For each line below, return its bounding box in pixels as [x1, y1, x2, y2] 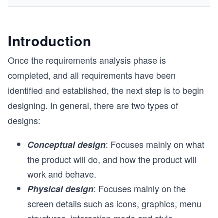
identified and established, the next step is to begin [8, 84, 204, 96]
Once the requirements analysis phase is [8, 54, 166, 66]
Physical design [27, 182, 93, 195]
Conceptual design [27, 138, 106, 151]
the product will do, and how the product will [27, 153, 197, 165]
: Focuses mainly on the [93, 182, 186, 195]
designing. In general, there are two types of [8, 99, 178, 111]
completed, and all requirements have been [8, 69, 176, 81]
